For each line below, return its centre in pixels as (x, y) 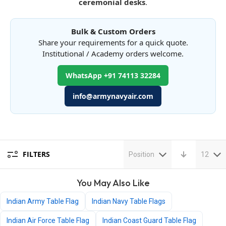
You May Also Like (113, 183)
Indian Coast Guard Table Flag (149, 220)
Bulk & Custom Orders (113, 31)
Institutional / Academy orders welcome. (113, 53)
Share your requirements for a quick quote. (113, 42)
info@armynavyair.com (113, 96)
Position (142, 154)
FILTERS (36, 154)
